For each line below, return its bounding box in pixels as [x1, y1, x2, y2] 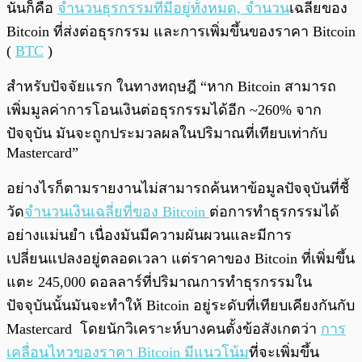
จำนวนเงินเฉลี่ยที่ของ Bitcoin [24, 204, 209, 221]
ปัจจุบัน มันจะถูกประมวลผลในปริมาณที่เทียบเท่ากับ [6, 125, 327, 142]
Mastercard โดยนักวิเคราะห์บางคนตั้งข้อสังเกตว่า [6, 321, 321, 338]
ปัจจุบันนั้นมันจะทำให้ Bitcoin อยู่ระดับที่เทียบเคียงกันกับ [6, 297, 355, 314]
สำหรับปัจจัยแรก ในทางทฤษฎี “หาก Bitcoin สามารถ [6, 78, 336, 95]
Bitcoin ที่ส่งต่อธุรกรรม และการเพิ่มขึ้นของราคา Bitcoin [6, 23, 356, 40]
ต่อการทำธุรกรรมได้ [209, 204, 339, 221]
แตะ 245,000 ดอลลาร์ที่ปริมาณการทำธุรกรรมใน [6, 274, 312, 291]
